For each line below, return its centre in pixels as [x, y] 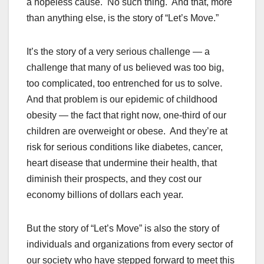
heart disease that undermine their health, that [122, 163]
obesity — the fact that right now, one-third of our [126, 115]
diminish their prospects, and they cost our [114, 179]
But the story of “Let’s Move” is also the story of [123, 229]
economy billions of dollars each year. [105, 195]
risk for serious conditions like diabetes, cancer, [125, 147]
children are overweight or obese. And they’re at [127, 131]
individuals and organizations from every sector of [130, 245]
